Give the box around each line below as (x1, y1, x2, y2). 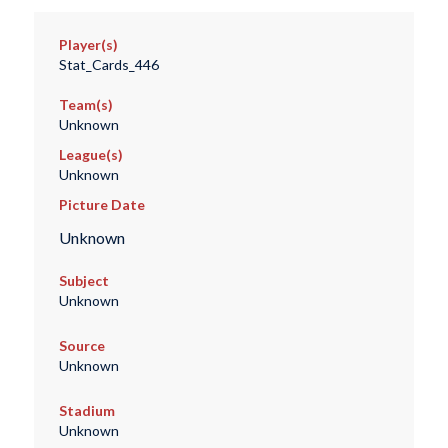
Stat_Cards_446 (58, 56, 159, 74)
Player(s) (58, 36, 118, 54)
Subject (58, 272, 109, 290)
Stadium (58, 402, 115, 420)
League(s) (58, 146, 123, 164)
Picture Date (58, 196, 145, 214)
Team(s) (58, 96, 113, 114)
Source (58, 337, 105, 355)
